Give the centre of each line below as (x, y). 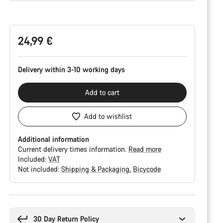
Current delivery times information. (73, 149)
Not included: (39, 169)
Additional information (53, 139)
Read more (145, 149)
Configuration (30, 15)
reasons (21, 209)
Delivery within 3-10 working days (71, 69)
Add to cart (102, 92)
